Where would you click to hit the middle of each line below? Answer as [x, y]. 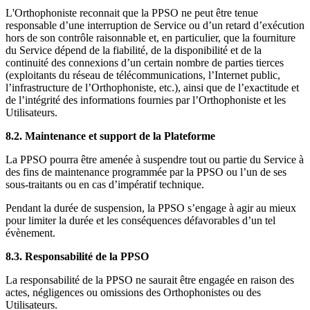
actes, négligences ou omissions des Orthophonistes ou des [133, 292]
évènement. [30, 232]
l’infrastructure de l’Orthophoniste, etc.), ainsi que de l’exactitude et [152, 87]
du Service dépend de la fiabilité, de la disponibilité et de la [134, 50]
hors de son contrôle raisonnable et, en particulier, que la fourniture [151, 37]
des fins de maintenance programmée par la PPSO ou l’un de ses [146, 172]
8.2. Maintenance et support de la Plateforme [112, 136]
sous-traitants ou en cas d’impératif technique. [105, 184]
